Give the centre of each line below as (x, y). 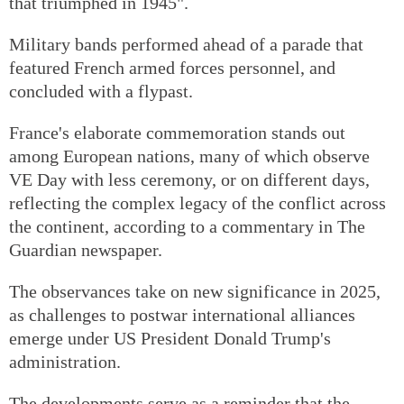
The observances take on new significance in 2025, (195, 291)
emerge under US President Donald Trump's (170, 338)
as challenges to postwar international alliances (182, 314)
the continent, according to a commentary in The (187, 226)
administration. (65, 361)
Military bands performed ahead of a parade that (186, 44)
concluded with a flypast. (101, 91)
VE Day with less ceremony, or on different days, (189, 179)
